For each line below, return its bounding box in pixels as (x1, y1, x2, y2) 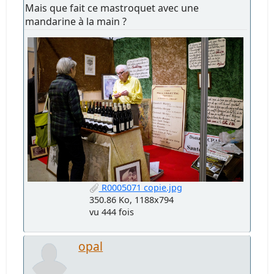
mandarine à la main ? (25, 15, 127, 29)
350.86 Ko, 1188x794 (89, 194, 174, 206)
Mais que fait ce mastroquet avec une (25, 1, 199, 15)
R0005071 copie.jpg (98, 182, 182, 194)
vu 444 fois (89, 206, 134, 218)
